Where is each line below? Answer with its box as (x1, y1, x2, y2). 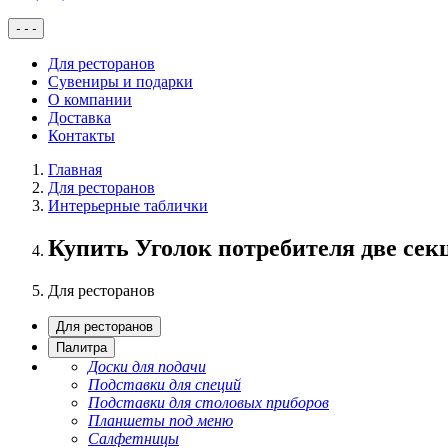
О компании (48, 91, 132, 108)
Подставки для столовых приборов (88, 393, 329, 411)
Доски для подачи (88, 357, 206, 375)
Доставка (48, 109, 111, 126)
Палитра (56, 339, 107, 355)
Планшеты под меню (88, 411, 233, 429)
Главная (48, 161, 102, 178)
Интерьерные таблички (48, 197, 208, 214)
